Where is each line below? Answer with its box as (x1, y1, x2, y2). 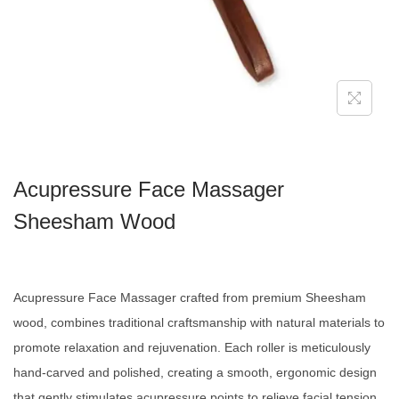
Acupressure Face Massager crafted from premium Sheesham (13, 290, 366, 305)
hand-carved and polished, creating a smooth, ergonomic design (13, 365, 377, 379)
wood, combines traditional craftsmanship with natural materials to (13, 315, 385, 330)
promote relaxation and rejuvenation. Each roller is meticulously (13, 340, 370, 354)
